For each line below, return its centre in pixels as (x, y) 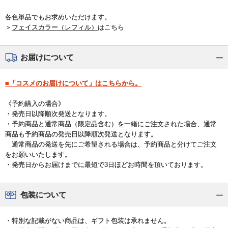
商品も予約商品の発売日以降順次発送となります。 (81, 134)
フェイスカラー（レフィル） (55, 27)
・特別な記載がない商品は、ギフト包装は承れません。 (88, 220)
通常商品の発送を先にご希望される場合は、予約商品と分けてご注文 (111, 144)
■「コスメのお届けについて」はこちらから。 (73, 83)
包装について (43, 194)
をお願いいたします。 (38, 154)
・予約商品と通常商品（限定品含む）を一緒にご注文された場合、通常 (111, 124)
